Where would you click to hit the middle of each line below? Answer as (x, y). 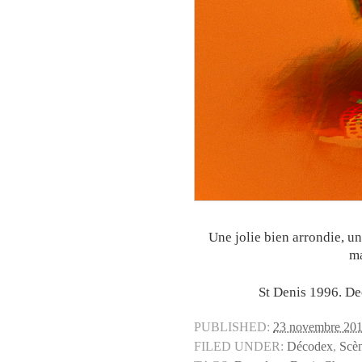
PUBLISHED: (232, 328)
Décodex (310, 347)
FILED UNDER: (239, 347)
